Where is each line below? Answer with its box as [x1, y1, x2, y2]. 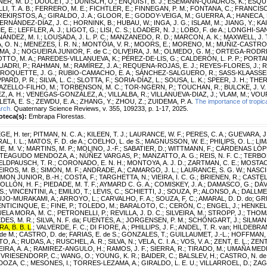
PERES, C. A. [186, 130, 225, 138]
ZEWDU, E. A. [36, 97, 76, 105]
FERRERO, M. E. [35, 4, 86, 12]
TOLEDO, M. [78, 201, 116, 209]
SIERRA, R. [150, 244, 184, 252]
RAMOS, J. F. [107, 244, 147, 252]
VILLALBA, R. [108, 90, 147, 98]
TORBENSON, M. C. [60, 83, 121, 91]
